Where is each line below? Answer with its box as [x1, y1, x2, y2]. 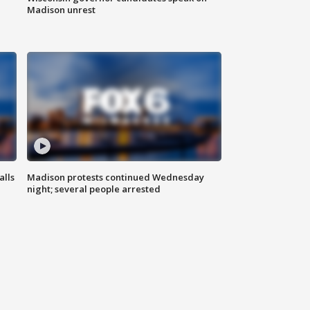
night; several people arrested [27, 183, 161, 196]
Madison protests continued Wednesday [27, 171, 205, 184]
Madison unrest [27, 3, 96, 17]
